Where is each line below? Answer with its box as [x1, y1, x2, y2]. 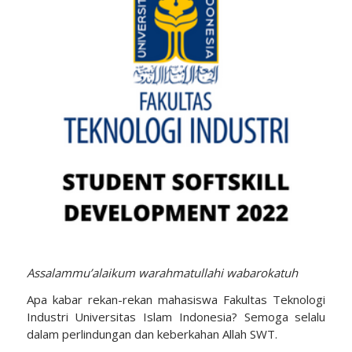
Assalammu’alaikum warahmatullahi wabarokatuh [26, 264, 298, 280]
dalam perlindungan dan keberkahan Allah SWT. [26, 326, 277, 343]
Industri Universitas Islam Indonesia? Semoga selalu [26, 309, 326, 325]
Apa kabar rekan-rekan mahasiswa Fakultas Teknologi [26, 291, 326, 308]
